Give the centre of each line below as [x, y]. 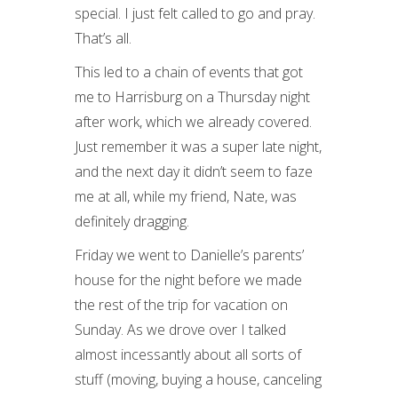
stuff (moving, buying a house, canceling [198, 379]
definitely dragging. [132, 221]
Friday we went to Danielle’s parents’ [189, 255]
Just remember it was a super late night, [198, 147]
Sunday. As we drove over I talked [180, 330]
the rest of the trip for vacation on [181, 305]
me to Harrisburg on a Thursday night [192, 97]
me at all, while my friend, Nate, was [186, 196]
